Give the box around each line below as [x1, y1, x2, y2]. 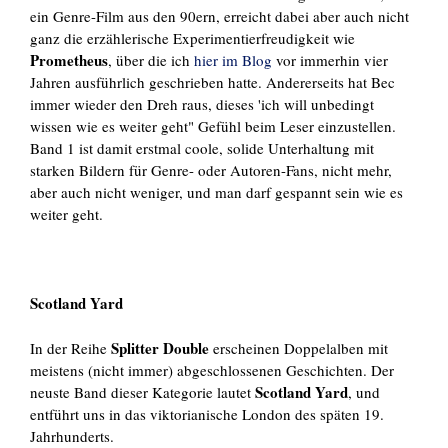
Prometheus [30, 49, 108, 72]
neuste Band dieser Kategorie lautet [30, 381, 255, 402]
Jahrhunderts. [30, 425, 114, 446]
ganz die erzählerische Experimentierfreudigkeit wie [30, 28, 355, 49]
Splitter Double [111, 336, 209, 359]
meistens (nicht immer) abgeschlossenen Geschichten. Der [30, 359, 394, 380]
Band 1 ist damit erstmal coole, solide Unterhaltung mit [30, 138, 374, 159]
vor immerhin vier [272, 50, 388, 71]
